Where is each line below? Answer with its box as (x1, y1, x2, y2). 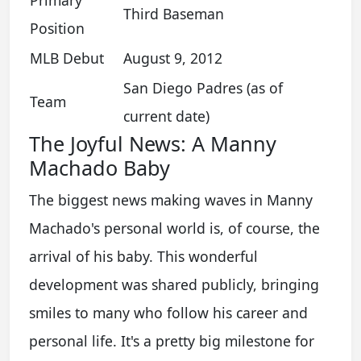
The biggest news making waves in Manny (29, 189, 313, 210)
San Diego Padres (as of (123, 77, 283, 98)
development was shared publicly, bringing (29, 274, 319, 294)
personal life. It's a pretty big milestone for (29, 330, 314, 351)
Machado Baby (29, 153, 170, 181)
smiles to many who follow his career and (29, 302, 308, 322)
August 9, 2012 (123, 48, 222, 68)
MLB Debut (30, 48, 104, 68)
